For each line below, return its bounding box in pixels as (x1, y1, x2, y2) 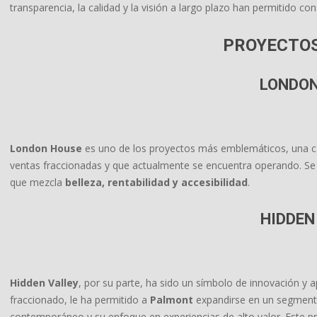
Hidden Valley (10, 276, 79, 289)
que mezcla (10, 175, 65, 189)
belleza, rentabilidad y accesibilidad (65, 175, 248, 189)
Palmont (150, 293, 193, 306)
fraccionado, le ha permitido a (10, 293, 150, 306)
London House (10, 142, 82, 155)
